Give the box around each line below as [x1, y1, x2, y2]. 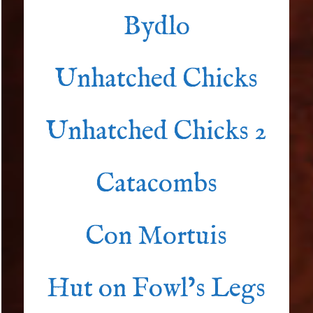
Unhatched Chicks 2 [45, 115, 268, 150]
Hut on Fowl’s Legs [47, 272, 266, 307]
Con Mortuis [85, 220, 228, 254]
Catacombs [95, 168, 217, 202]
